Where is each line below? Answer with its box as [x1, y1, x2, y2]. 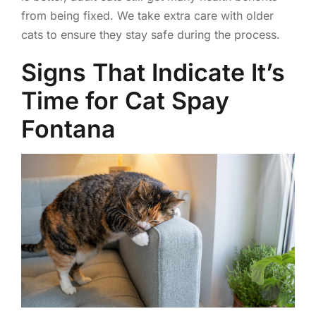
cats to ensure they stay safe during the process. [20, 27, 280, 42]
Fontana [20, 114, 116, 143]
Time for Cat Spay [20, 85, 229, 115]
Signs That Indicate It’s [20, 57, 285, 87]
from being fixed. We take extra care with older [20, 8, 274, 23]
